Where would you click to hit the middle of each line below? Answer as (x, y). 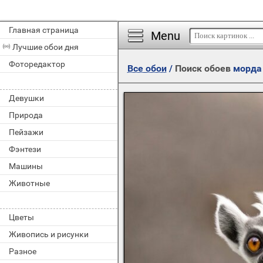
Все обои (147, 68)
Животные (29, 183)
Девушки (26, 98)
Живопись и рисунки (49, 234)
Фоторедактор (37, 64)
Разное (23, 251)
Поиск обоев (204, 68)
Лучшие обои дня (45, 47)
